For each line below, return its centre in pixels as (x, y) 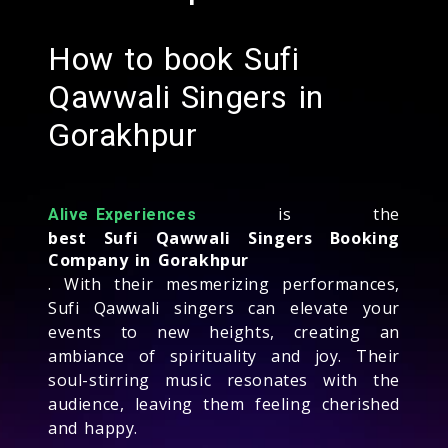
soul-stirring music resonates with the (224, 379)
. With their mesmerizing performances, (224, 283)
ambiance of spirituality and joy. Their (224, 355)
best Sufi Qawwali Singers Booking (224, 237)
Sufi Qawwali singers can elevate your (224, 307)
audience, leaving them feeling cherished (224, 403)
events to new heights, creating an (224, 331)
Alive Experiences (122, 214)
